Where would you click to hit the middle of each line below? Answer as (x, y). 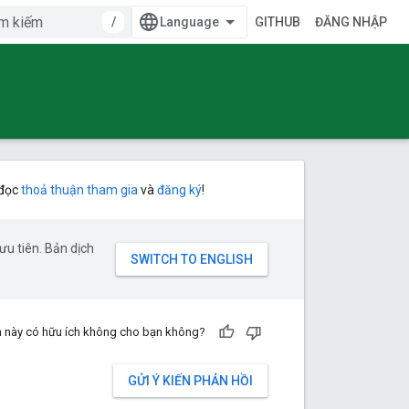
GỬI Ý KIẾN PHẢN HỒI (190, 381)
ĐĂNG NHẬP (351, 22)
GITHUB (278, 22)
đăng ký (179, 190)
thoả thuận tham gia (79, 190)
